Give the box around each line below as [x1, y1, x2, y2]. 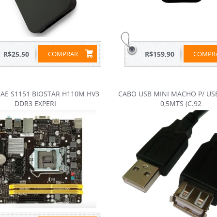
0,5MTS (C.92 [160, 98, 201, 108]
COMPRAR [42, 49, 84, 58]
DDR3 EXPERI [15, 98, 56, 108]
